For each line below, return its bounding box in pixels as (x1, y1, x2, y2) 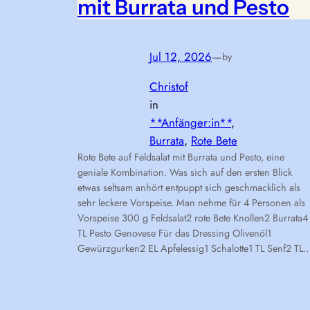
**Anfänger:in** (149, 114, 231, 131)
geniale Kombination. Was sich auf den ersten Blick (77, 165, 292, 180)
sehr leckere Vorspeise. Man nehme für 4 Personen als (77, 196, 305, 210)
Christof (149, 78, 188, 95)
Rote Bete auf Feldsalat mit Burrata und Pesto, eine (77, 150, 284, 165)
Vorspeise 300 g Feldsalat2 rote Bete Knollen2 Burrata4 (77, 211, 308, 226)
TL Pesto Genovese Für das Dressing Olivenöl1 (77, 226, 271, 241)
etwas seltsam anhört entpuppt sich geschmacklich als (77, 181, 300, 195)
